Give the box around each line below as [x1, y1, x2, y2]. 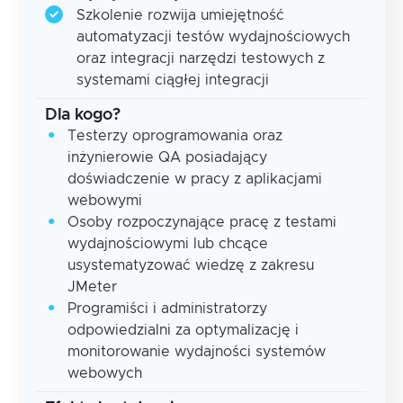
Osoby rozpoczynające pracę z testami [67, 215, 336, 229]
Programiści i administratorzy [67, 301, 267, 316]
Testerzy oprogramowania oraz [67, 129, 282, 143]
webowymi [67, 193, 142, 208]
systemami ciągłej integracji [76, 73, 269, 87]
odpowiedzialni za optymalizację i [67, 323, 299, 337]
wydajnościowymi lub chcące [67, 237, 268, 251]
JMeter [67, 280, 117, 294]
